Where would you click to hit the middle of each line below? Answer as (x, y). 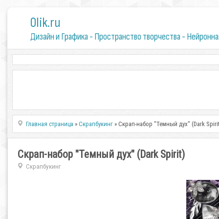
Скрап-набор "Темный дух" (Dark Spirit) (101, 154)
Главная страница (50, 124)
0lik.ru (45, 23)
